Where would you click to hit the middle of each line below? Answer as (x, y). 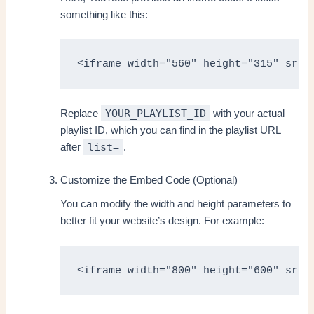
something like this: (104, 14)
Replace (81, 113)
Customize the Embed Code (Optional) (149, 180)
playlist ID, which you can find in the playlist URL (171, 130)
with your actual (248, 113)
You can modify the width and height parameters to (176, 204)
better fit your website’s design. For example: (163, 221)
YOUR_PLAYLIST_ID (156, 113)
